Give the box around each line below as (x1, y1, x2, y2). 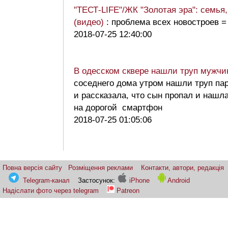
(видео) (74, 17, 106, 27)
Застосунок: (78, 177, 117, 185)
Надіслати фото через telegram (3, 187, 99, 195)
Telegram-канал (23, 177, 70, 185)
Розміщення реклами (68, 164, 133, 172)
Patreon (117, 187, 139, 195)
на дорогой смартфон (74, 103, 167, 113)
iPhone (127, 177, 150, 185)
